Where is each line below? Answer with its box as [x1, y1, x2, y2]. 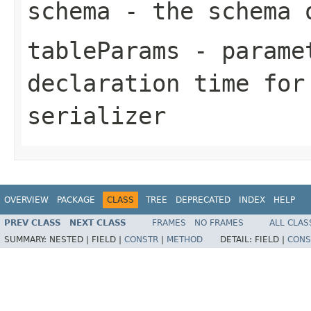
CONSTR [124, 235, 158, 245]
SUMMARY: [4, 235, 49, 245]
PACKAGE [57, 194, 95, 205]
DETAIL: [220, 235, 255, 245]
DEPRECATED [176, 194, 230, 205]
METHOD [167, 235, 203, 245]
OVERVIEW [4, 194, 49, 205]
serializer [27, 101, 166, 130]
